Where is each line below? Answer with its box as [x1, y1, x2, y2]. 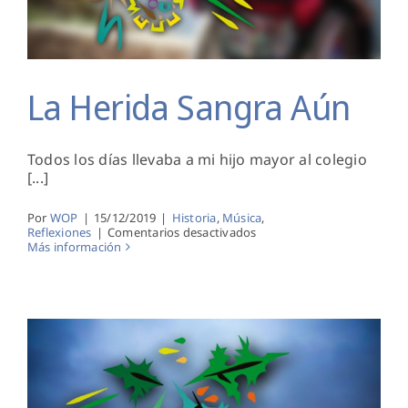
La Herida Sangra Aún [27, 82, 351, 130]
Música [222, 209, 262, 226]
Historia [171, 209, 217, 226]
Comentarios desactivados [107, 223, 257, 240]
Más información [27, 238, 122, 255]
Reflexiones [27, 223, 92, 240]
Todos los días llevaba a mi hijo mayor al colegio [27, 148, 367, 169]
